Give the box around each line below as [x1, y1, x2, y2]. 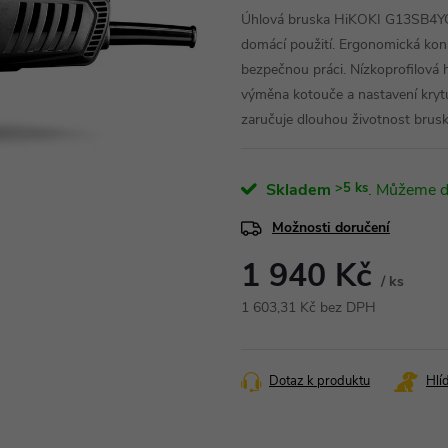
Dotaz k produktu [269, 372, 370, 390]
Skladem [262, 178, 331, 201]
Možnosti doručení [272, 218, 390, 237]
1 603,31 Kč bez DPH [241, 298, 376, 317]
